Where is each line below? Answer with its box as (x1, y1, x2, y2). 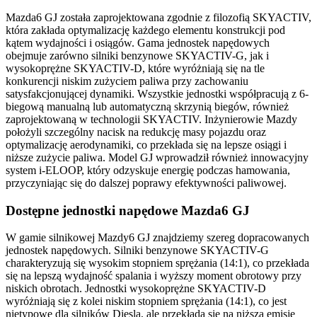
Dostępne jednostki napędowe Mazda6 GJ (6, 202, 250, 218)
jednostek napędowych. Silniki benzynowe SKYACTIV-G (6, 244, 269, 257)
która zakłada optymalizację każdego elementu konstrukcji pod (6, 23, 285, 36)
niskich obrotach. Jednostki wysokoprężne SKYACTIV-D (6, 282, 266, 295)
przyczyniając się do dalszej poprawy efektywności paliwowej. (6, 176, 287, 189)
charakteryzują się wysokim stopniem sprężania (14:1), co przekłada (6, 257, 309, 270)
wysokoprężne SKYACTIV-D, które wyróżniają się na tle (6, 62, 265, 74)
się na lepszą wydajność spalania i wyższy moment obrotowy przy (6, 270, 301, 282)
